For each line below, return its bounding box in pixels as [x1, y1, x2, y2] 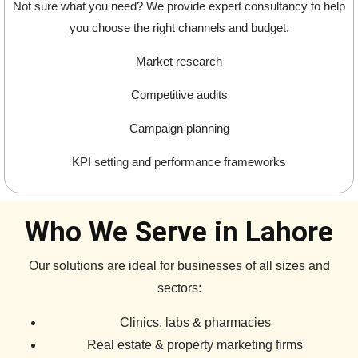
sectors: [157, 281, 201, 296]
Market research [136, 54, 222, 69]
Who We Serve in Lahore [25, 216, 333, 249]
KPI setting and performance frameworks [72, 155, 286, 169]
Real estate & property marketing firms [87, 338, 303, 352]
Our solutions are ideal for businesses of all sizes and [28, 259, 330, 273]
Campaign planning [129, 121, 229, 136]
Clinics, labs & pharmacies [119, 316, 271, 330]
